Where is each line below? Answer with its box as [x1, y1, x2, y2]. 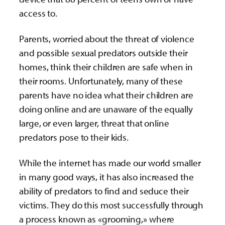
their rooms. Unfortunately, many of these [19, 74, 183, 87]
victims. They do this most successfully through [19, 199, 204, 211]
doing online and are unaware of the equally [19, 102, 193, 115]
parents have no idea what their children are [19, 88, 193, 101]
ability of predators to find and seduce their [19, 185, 189, 197]
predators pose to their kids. [19, 131, 129, 143]
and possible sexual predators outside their [19, 46, 188, 59]
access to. [19, 7, 58, 19]
